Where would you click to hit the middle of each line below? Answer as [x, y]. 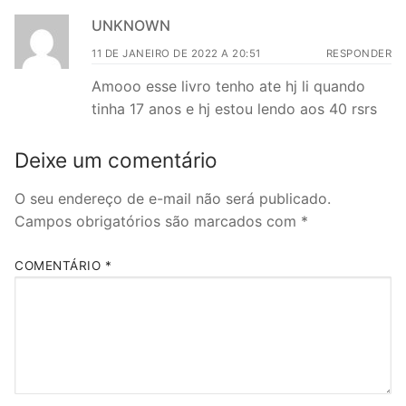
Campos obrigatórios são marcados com [158, 221]
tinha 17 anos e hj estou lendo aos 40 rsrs [234, 108]
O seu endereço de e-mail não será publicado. [173, 198]
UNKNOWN [131, 25]
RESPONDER [358, 53]
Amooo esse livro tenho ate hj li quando [228, 86]
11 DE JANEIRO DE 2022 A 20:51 [176, 53]
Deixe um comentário [116, 159]
